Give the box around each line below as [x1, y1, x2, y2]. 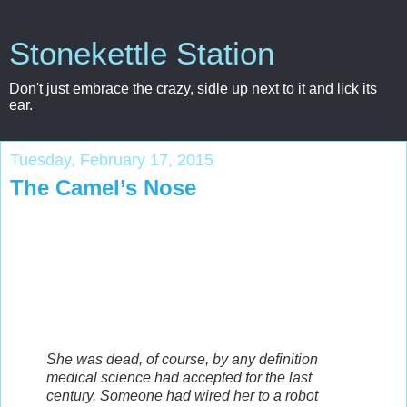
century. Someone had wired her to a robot [46, 387, 318, 403]
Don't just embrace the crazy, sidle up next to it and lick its [9, 81, 377, 96]
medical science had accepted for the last [46, 369, 312, 385]
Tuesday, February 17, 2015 [10, 151, 213, 169]
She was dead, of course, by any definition [46, 351, 318, 367]
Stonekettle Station [9, 36, 274, 71]
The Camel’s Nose [10, 175, 196, 200]
